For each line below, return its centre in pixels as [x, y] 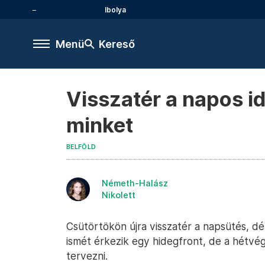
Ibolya [115, 9]
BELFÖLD [81, 147]
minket [100, 125]
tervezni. [87, 256]
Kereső [117, 44]
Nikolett [119, 195]
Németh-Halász [135, 183]
